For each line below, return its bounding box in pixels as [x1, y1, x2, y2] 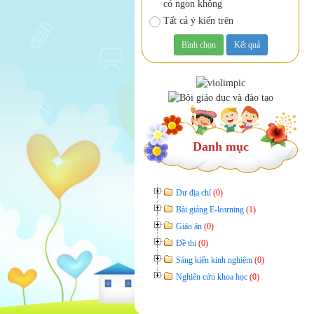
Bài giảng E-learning [176, 204, 246, 214]
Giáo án [176, 221, 204, 231]
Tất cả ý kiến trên [163, 15, 233, 26]
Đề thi [176, 238, 198, 248]
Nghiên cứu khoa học [176, 271, 250, 282]
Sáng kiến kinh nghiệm [176, 254, 254, 265]
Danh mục [192, 139, 249, 153]
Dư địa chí [176, 187, 213, 198]
